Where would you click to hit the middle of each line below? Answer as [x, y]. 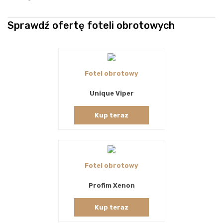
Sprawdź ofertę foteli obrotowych [91, 25]
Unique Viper [111, 93]
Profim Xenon [111, 185]
